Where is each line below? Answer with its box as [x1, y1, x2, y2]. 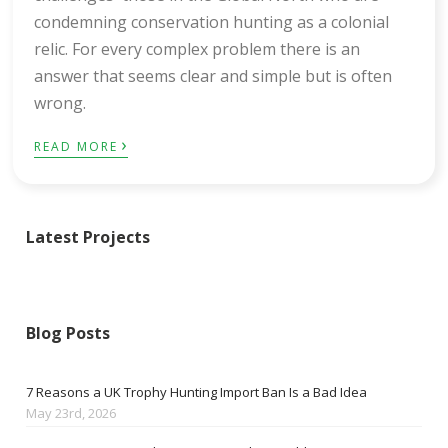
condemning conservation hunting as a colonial [34, 10, 390, 33]
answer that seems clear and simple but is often [34, 64, 393, 87]
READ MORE [34, 137, 119, 155]
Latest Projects [26, 226, 151, 249]
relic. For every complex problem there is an [34, 37, 361, 60]
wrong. [34, 91, 87, 114]
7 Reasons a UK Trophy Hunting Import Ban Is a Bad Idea [26, 383, 368, 402]
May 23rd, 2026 [26, 404, 117, 423]
